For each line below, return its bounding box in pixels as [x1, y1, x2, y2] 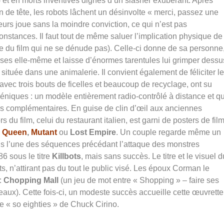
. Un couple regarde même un [116, 128, 221, 137]
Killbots [52, 152, 81, 161]
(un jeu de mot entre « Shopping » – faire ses [58, 176, 219, 185]
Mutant [31, 128, 57, 137]
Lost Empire [70, 128, 116, 137]
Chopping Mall [3, 176, 58, 185]
